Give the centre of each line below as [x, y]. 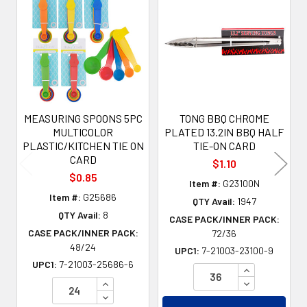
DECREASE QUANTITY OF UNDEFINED [189, 296]
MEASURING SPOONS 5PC [83, 118]
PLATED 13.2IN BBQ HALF [224, 132]
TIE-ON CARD [224, 145]
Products [47, 31]
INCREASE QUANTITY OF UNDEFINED [187, 282]
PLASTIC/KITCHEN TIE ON [83, 145]
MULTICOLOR [83, 132]
